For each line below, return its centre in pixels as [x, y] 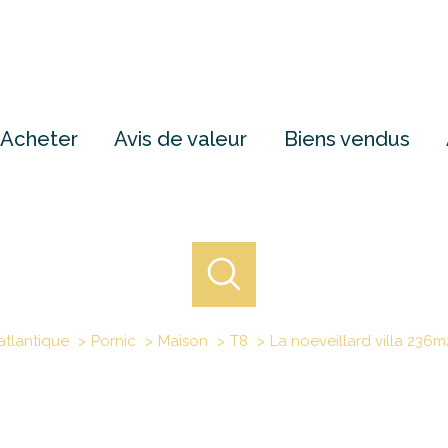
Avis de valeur [181, 138]
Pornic [113, 340]
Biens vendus [346, 138]
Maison [182, 340]
